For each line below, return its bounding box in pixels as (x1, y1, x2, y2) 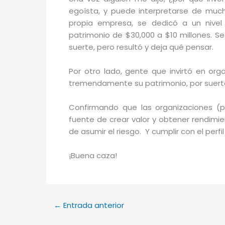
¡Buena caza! (69, 150, 117, 161)
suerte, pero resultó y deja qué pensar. (69, 42, 213, 53)
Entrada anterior (61, 200, 124, 211)
